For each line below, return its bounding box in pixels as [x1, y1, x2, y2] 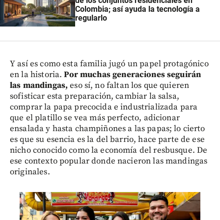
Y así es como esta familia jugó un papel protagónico [10, 58, 209, 69]
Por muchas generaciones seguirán [62, 69, 201, 80]
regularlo [75, 13, 107, 23]
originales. [10, 166, 50, 177]
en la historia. [10, 69, 62, 80]
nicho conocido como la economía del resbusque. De [10, 144, 208, 156]
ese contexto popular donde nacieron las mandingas [10, 155, 208, 166]
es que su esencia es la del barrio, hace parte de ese [10, 134, 205, 145]
